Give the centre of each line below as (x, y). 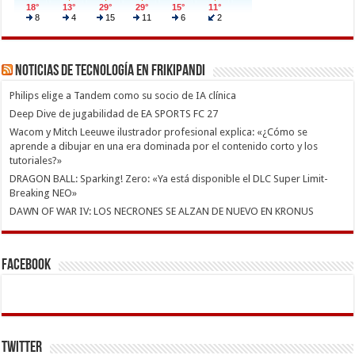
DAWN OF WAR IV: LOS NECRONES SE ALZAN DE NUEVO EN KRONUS (162, 211)
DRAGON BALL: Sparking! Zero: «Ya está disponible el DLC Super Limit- (169, 178)
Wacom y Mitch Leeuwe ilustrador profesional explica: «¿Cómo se (159, 132)
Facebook (27, 265)
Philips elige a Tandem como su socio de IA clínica (123, 95)
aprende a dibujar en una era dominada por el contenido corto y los (164, 146)
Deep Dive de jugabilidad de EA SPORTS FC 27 (114, 113)
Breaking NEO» (44, 193)
